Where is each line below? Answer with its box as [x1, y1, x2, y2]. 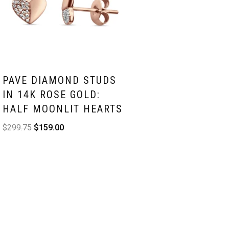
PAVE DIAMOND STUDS [3, 74, 117, 86]
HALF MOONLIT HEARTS [3, 102, 123, 115]
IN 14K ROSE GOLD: [3, 88, 100, 101]
